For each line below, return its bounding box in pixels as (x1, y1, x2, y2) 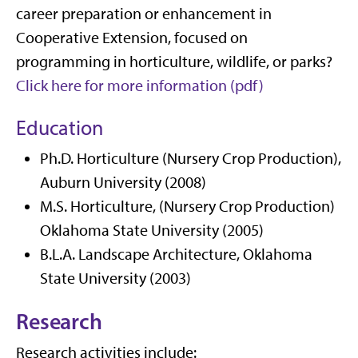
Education (16, 115, 103, 141)
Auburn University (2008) (40, 173, 206, 193)
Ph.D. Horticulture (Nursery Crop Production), (40, 149, 341, 169)
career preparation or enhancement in (16, 4, 272, 24)
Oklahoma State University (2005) (40, 221, 264, 241)
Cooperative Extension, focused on (16, 28, 248, 48)
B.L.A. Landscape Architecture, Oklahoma (40, 245, 312, 265)
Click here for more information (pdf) (16, 76, 264, 96)
